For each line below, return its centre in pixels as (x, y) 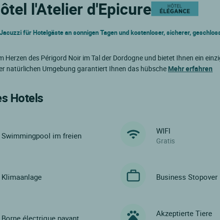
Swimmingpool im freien (41, 135)
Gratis (166, 140)
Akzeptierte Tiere (184, 213)
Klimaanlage (21, 177)
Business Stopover (187, 177)
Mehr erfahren (190, 69)
